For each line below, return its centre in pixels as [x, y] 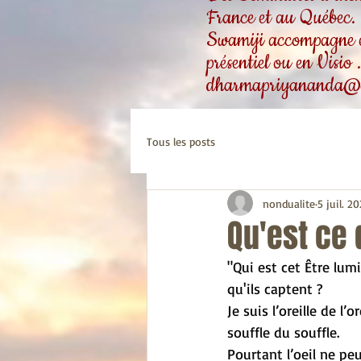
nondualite [289, 203]
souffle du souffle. [283, 332]
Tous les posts [181, 141]
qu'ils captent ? [275, 288]
